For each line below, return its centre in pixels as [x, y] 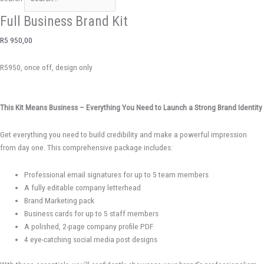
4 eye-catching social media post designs [91, 240]
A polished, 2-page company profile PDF [89, 227]
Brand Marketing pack [60, 201]
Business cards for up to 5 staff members [92, 214]
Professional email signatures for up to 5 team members [117, 175]
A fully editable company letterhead [83, 188]
